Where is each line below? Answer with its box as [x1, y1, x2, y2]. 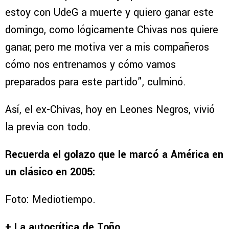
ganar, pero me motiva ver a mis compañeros [5, 39, 209, 55]
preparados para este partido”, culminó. [5, 74, 186, 89]
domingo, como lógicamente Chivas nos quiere [5, 22, 218, 37]
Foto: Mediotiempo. [5, 192, 96, 207]
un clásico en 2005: [5, 164, 96, 179]
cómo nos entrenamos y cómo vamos [5, 57, 176, 72]
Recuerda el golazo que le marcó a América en [5, 147, 223, 162]
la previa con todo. [5, 119, 91, 134]
